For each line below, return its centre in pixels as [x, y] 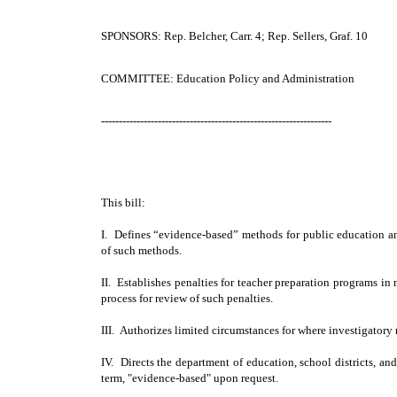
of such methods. [141, 250]
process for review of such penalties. [187, 298]
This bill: [123, 202]
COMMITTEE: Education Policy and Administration [228, 78]
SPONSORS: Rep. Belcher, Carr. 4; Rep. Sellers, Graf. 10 [234, 36]
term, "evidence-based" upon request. [190, 378]
